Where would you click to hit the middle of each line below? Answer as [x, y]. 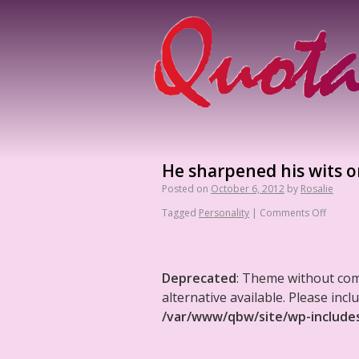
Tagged [179, 213]
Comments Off [293, 213]
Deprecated [199, 278]
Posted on [185, 189]
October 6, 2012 [248, 189]
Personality [224, 213]
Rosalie [317, 189]
